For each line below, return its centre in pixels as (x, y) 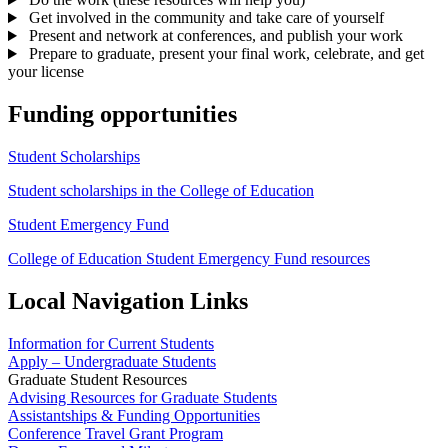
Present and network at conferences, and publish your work (213, 36)
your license (46, 72)
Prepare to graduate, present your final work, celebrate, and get (224, 54)
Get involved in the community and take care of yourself (204, 18)
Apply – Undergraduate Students (112, 361)
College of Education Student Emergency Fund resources (189, 258)
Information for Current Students (111, 343)
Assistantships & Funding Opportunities (134, 415)
